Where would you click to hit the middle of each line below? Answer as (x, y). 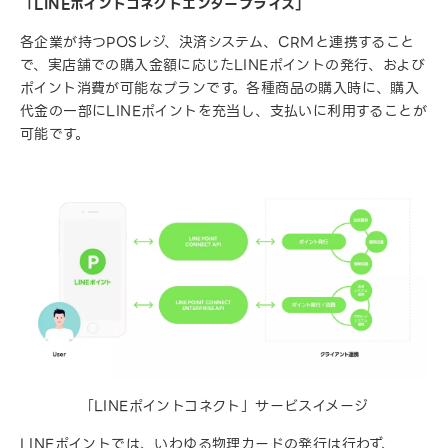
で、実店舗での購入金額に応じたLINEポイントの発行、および (222, 64)
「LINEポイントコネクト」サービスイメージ (224, 405)
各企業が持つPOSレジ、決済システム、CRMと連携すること (217, 41)
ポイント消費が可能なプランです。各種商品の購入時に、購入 (220, 87)
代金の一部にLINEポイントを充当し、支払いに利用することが (223, 110)
